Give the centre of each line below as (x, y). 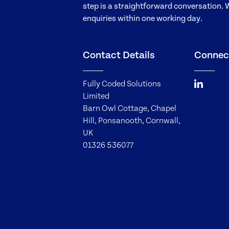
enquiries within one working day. (143, 19)
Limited (96, 96)
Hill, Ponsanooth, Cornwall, (132, 121)
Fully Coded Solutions (122, 84)
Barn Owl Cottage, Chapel (130, 109)
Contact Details (119, 55)
